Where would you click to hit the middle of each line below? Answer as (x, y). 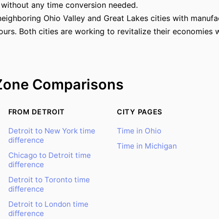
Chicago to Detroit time (49, 155)
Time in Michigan (147, 146)
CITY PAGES (140, 112)
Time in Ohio (139, 131)
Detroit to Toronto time (49, 180)
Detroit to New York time (52, 131)
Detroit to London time (48, 204)
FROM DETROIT (37, 112)
